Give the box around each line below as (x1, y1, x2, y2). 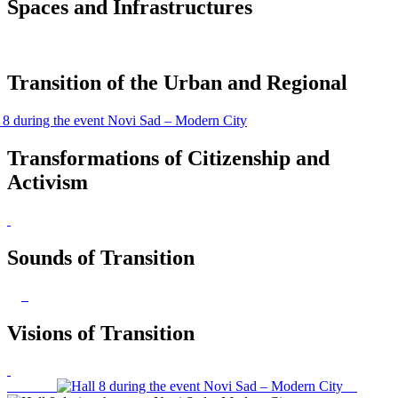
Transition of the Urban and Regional (7, 71, 347, 95)
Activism (7, 170, 88, 194)
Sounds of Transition (7, 245, 195, 269)
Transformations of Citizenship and (7, 146, 330, 170)
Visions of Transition (7, 321, 195, 345)
